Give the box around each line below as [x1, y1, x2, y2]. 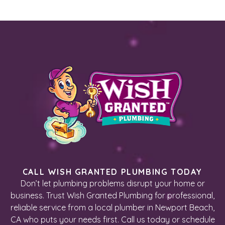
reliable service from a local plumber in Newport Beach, [11, 202, 214, 213]
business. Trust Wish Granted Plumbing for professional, [11, 190, 214, 201]
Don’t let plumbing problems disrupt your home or [20, 178, 205, 189]
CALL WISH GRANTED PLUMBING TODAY [22, 167, 203, 177]
